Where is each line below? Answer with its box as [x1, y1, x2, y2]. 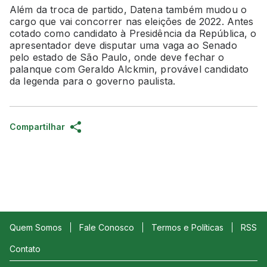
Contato [10, 244, 41, 254]
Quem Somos [10, 222, 62, 233]
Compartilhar [10, 121, 65, 132]
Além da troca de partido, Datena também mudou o [10, 3, 247, 15]
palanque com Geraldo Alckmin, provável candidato [10, 63, 249, 75]
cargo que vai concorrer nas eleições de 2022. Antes [10, 15, 254, 27]
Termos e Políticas [151, 222, 223, 233]
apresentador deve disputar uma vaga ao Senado [10, 39, 237, 51]
